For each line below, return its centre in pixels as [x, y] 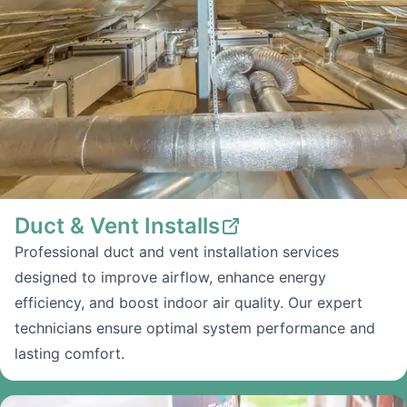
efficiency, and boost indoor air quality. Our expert [189, 303]
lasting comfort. [69, 353]
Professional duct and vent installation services [177, 252]
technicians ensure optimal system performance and [195, 328]
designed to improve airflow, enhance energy [170, 277]
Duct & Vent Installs [117, 226]
